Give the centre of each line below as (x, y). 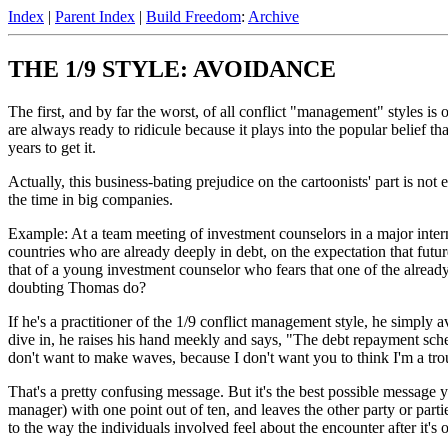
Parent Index (95, 16)
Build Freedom (193, 16)
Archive (273, 16)
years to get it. (52, 147)
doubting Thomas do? (77, 287)
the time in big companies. (90, 199)
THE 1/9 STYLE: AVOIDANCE (172, 68)
